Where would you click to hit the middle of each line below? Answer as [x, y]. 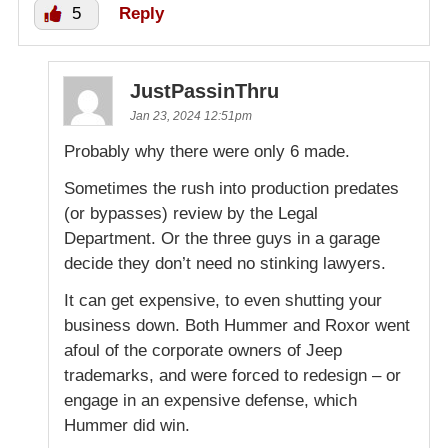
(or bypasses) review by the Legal [191, 214]
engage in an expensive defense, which [210, 401]
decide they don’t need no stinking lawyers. [225, 264]
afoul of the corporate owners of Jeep [203, 351]
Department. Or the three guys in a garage [222, 239]
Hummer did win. [127, 426]
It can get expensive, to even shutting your [223, 301]
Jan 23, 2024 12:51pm [191, 116]
